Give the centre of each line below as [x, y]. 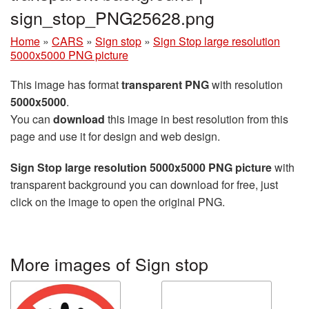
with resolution [246, 84]
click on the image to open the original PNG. [118, 202]
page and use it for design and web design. [115, 136]
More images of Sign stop [109, 263]
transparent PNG [165, 84]
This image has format [66, 84]
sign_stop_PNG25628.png [112, 17]
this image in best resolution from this [197, 119]
